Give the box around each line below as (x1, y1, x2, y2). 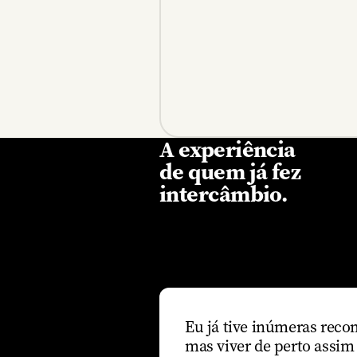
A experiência (159, 133, 296, 164)
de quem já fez (159, 155, 301, 186)
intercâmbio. (159, 178, 288, 209)
